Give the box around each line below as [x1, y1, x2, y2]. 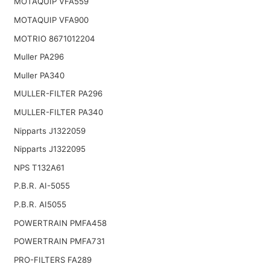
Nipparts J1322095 [13, 144, 86, 154]
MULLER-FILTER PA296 [13, 89, 102, 99]
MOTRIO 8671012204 [13, 33, 95, 43]
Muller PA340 [13, 70, 64, 80]
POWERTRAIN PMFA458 [13, 218, 107, 228]
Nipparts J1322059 [13, 125, 86, 136]
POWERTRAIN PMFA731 [13, 236, 105, 246]
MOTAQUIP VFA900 [13, 15, 89, 25]
